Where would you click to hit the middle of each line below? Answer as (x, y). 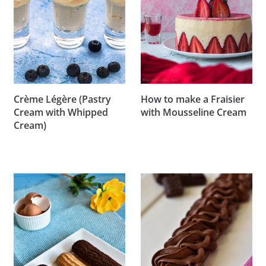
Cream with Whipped (61, 112)
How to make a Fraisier (193, 99)
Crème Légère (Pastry (62, 99)
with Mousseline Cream (194, 112)
